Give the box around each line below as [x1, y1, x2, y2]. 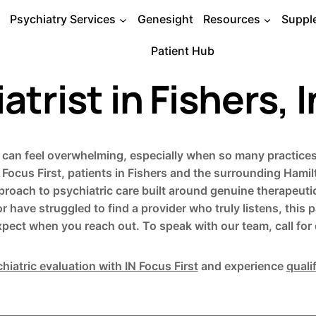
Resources [202, 12, 260, 27]
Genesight [137, 12, 193, 27]
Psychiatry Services [10, 12, 116, 27]
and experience [197, 259, 286, 274]
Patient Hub [151, 43, 214, 58]
